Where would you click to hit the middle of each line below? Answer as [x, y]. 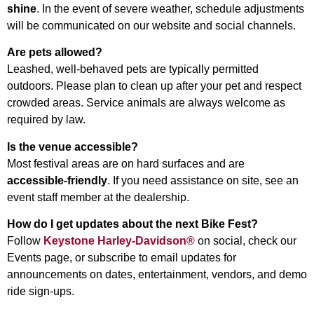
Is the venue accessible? [73, 146]
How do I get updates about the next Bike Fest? [132, 224]
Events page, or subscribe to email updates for [122, 258]
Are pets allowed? [55, 53]
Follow [25, 241]
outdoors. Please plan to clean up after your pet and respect [154, 86]
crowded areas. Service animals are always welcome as [146, 103]
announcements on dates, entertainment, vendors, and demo [157, 275]
